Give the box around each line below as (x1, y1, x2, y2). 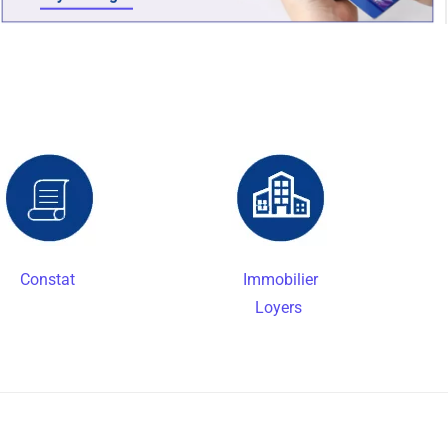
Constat (20, 269, 75, 289)
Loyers (230, 297, 302, 317)
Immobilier (230, 269, 318, 289)
